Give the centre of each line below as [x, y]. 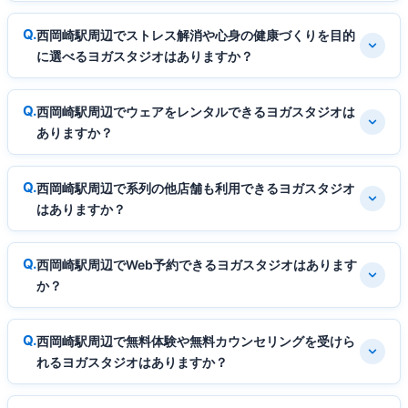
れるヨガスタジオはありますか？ [132, 362]
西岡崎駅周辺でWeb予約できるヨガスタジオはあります [197, 265]
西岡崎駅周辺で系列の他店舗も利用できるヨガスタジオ [196, 189]
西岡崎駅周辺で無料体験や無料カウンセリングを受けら [196, 342]
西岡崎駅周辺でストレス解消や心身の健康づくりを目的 [196, 36]
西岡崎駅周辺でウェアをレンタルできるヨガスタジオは [196, 112]
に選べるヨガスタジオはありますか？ [145, 56]
